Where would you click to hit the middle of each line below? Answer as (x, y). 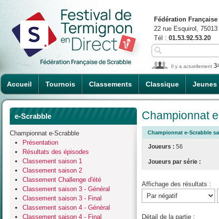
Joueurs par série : (175, 162)
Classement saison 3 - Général (66, 189)
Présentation (40, 142)
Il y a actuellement (192, 66)
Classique (162, 84)
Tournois (60, 84)
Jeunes (205, 84)
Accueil (19, 84)
